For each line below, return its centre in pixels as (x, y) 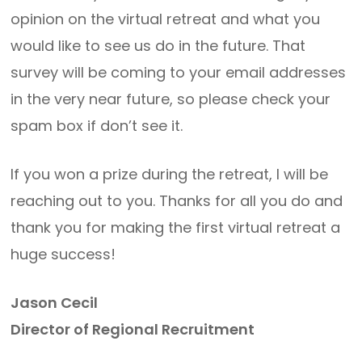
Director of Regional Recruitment (133, 329)
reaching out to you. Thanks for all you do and (177, 201)
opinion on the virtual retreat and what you (166, 19)
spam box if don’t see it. (97, 126)
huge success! (63, 254)
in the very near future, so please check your (171, 99)
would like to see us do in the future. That (158, 46)
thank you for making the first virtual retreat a (176, 227)
